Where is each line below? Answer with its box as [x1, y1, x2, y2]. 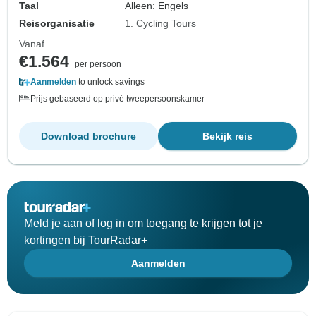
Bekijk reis [202, 130, 253, 142]
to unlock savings [76, 77, 145, 87]
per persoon [75, 59, 121, 70]
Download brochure [41, 130, 136, 142]
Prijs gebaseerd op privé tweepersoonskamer [30, 94, 205, 104]
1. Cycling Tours [125, 18, 197, 30]
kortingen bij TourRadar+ [24, 234, 147, 247]
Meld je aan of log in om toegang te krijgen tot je [24, 217, 262, 230]
